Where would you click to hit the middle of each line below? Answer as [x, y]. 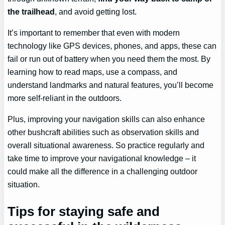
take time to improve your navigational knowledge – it [102, 158]
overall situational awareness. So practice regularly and [106, 145]
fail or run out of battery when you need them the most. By [109, 59]
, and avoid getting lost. [96, 11]
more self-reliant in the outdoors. [65, 98]
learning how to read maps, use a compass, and [93, 72]
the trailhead [31, 11]
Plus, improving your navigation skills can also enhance [106, 119]
